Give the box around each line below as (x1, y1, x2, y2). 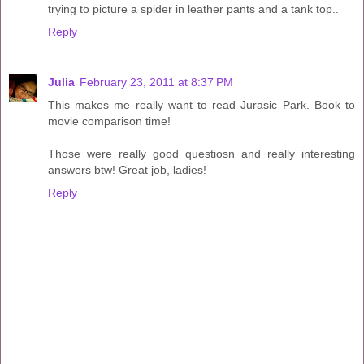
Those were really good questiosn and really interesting (48, 146, 355, 160)
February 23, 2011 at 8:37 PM (80, 75, 233, 89)
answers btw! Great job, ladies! (48, 162, 206, 176)
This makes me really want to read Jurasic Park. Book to (48, 97, 355, 111)
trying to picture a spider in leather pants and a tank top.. (48, 2, 339, 15)
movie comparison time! (48, 114, 171, 128)
